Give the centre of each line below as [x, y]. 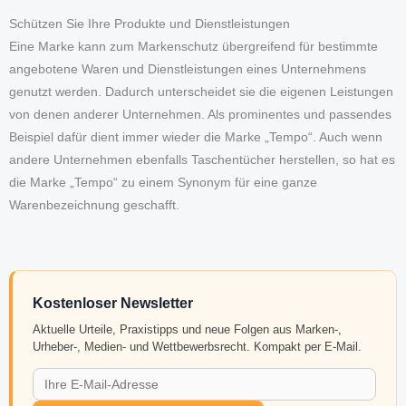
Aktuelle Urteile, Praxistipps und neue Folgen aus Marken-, [187, 330]
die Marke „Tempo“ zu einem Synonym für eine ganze [163, 183]
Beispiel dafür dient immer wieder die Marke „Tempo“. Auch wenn [196, 138]
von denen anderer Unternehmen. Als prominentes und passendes [200, 115]
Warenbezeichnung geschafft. [94, 206]
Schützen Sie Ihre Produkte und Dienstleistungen [150, 24]
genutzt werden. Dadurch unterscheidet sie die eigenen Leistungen [201, 92]
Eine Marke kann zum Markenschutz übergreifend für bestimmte [193, 47]
